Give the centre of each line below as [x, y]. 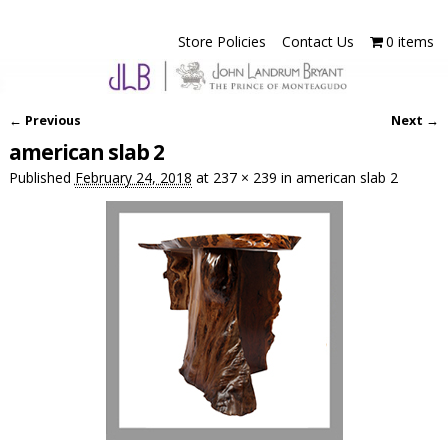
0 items [410, 41]
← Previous [44, 121]
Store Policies [221, 41]
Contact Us [317, 41]
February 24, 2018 [133, 177]
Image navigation [56, 127]
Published [41, 177]
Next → [415, 121]
